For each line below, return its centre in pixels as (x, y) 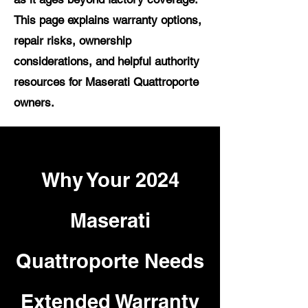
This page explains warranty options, (108, 20)
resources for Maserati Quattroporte (106, 82)
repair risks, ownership (73, 41)
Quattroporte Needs (110, 261)
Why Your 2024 (110, 180)
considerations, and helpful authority (107, 61)
